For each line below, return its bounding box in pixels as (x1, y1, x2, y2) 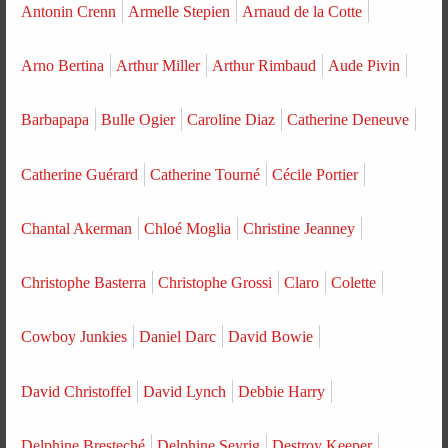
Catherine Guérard (21, 165, 139, 183)
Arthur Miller (116, 57, 201, 74)
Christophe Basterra (21, 274, 147, 291)
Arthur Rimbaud (212, 57, 317, 74)
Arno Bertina (21, 57, 105, 74)
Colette (331, 274, 377, 291)
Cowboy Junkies (21, 328, 128, 346)
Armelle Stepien (128, 2, 231, 20)
